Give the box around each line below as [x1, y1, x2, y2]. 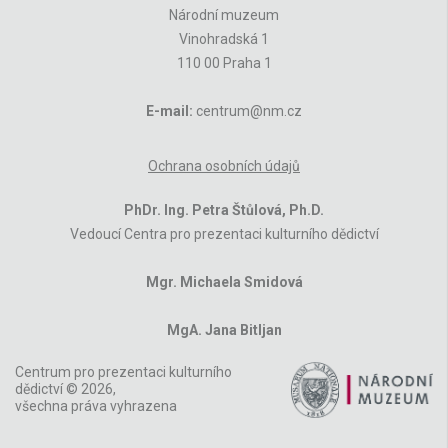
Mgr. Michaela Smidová [145, 273, 303, 290]
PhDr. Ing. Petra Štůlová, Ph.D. [124, 201, 324, 218]
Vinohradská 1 [179, 30, 269, 47]
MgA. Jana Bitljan [166, 321, 282, 338]
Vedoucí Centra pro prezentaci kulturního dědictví [69, 225, 379, 242]
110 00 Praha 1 [176, 54, 272, 71]
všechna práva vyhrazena [15, 398, 177, 415]
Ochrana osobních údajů [148, 157, 300, 174]
